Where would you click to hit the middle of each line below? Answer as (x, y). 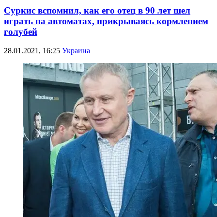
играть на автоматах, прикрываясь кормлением (106, 21)
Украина (76, 50)
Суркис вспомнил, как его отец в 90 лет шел (97, 10)
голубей (21, 31)
